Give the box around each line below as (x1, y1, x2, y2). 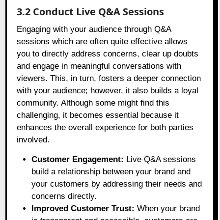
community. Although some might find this (17, 98, 170, 108)
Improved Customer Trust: (31, 204, 135, 214)
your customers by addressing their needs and (31, 179, 202, 189)
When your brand (135, 204, 200, 214)
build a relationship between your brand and (31, 167, 191, 177)
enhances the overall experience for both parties (17, 123, 194, 133)
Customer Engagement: (31, 155, 124, 165)
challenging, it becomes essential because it (17, 110, 179, 120)
